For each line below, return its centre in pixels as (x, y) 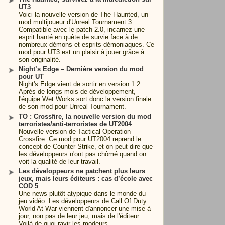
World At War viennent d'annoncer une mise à (85, 209)
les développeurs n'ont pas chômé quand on (82, 154)
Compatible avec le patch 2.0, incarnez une (82, 29)
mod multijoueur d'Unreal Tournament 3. (76, 22)
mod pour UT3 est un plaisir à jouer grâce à (81, 52)
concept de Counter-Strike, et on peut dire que (86, 146)
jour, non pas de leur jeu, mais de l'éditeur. (80, 216)
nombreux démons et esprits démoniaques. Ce (86, 44)
